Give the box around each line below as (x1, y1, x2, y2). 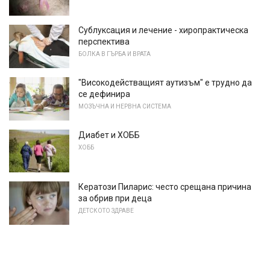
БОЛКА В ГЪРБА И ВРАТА (78, 51, 151, 58)
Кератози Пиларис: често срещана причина (78, 182, 251, 192)
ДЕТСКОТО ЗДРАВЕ (78, 207, 134, 215)
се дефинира (78, 89, 130, 99)
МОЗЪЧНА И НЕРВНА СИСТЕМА (78, 102, 171, 110)
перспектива (78, 37, 130, 47)
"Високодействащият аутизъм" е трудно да (78, 77, 252, 87)
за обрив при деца (78, 193, 152, 204)
